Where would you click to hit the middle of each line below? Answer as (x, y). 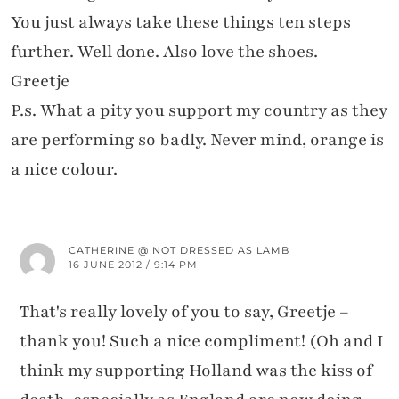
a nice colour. (64, 169)
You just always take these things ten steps (181, 22)
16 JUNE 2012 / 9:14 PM (133, 264)
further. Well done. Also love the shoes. (164, 51)
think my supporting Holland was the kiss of (196, 370)
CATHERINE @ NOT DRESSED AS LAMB (179, 250)
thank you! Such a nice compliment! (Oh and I (202, 341)
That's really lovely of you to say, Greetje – (184, 311)
